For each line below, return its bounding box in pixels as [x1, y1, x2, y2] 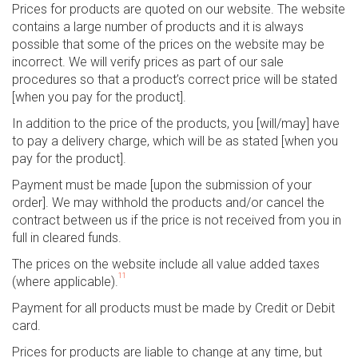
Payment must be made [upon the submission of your [12, 177, 312, 193]
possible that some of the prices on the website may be [12, 37, 324, 52]
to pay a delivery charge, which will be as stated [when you [12, 133, 338, 149]
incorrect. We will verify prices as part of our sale [12, 54, 284, 70]
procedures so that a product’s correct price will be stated [12, 72, 337, 87]
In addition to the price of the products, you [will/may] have [12, 116, 340, 131]
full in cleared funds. [12, 230, 121, 245]
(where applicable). [12, 274, 118, 289]
